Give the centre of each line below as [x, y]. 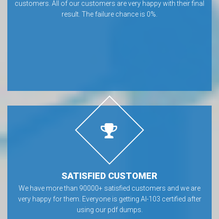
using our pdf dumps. [109, 210]
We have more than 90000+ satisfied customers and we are [109, 188]
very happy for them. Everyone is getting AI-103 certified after [109, 199]
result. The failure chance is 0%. [109, 14]
